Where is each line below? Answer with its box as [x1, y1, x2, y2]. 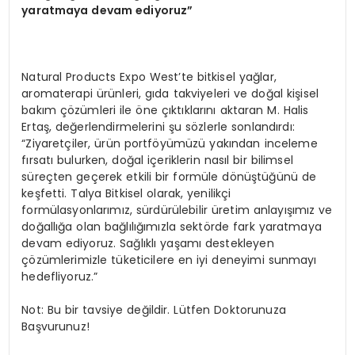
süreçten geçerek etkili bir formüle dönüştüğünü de [21, 168, 317, 185]
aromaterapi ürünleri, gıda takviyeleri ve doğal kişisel [21, 85, 319, 101]
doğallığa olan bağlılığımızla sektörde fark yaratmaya [21, 218, 322, 235]
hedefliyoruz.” [21, 268, 98, 284]
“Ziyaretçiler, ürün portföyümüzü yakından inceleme [21, 135, 318, 151]
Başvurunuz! [21, 318, 90, 334]
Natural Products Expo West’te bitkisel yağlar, [21, 68, 277, 85]
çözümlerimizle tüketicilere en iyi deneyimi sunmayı [21, 251, 317, 268]
